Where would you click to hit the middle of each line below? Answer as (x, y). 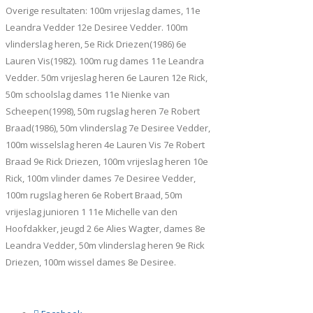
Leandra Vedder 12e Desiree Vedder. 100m (97, 28)
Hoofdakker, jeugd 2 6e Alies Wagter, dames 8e (105, 229)
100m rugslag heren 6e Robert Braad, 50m (94, 195)
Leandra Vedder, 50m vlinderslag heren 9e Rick (105, 246)
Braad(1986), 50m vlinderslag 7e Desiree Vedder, (108, 128)
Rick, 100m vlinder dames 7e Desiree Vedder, (101, 179)
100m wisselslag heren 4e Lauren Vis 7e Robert (105, 145)
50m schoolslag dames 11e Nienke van (88, 95)
